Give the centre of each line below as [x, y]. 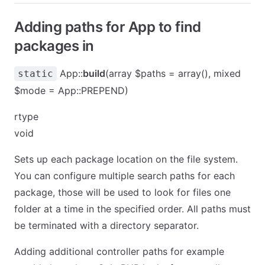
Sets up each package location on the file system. [126, 159]
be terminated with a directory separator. [106, 225]
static [35, 74]
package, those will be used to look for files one [122, 192]
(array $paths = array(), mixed [173, 73]
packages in [54, 46]
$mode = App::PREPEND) [71, 91]
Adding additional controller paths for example [119, 251]
